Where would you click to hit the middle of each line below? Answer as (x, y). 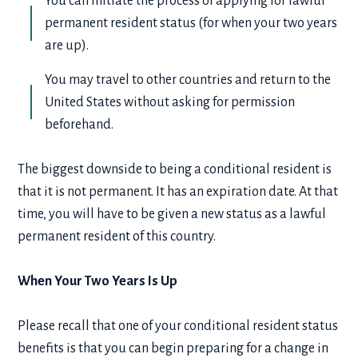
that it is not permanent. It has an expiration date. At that (178, 191)
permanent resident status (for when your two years (191, 24)
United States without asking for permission (170, 102)
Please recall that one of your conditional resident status (178, 326)
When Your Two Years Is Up (98, 281)
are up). (67, 46)
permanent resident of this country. (117, 236)
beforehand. (80, 124)
